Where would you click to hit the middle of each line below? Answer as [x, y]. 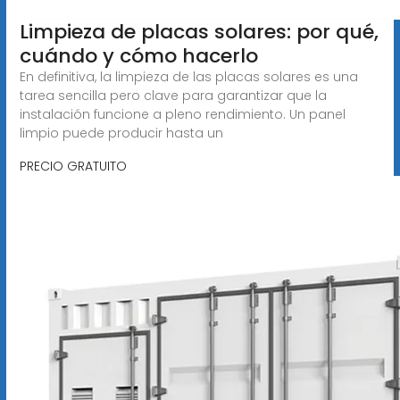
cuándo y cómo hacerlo [138, 55]
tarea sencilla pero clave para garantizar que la [173, 95]
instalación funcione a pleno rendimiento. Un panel [182, 114]
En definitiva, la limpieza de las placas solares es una [188, 76]
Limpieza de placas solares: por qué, [199, 31]
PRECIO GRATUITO [73, 166]
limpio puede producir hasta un [121, 133]
